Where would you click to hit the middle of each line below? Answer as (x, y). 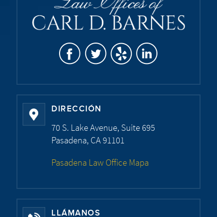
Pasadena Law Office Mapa (100, 163)
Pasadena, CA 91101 (88, 140)
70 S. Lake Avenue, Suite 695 (103, 128)
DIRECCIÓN (77, 109)
